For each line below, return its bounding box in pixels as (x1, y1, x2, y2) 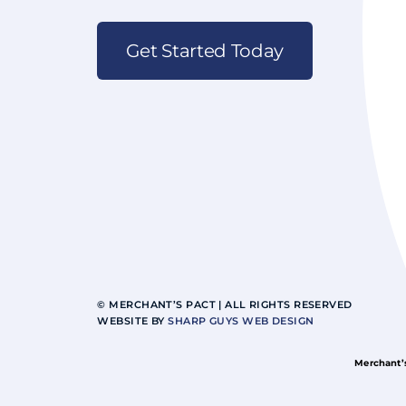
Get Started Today (126, 39, 285, 62)
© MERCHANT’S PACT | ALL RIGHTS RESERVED (97, 297, 353, 311)
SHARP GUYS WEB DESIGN (168, 314, 314, 327)
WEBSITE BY (97, 314, 169, 327)
